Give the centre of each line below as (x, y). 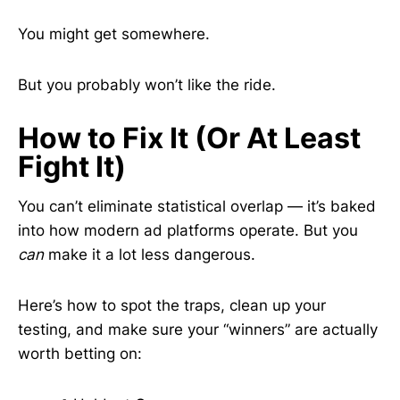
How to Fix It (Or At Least (189, 138)
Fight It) (72, 167)
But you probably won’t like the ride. (147, 85)
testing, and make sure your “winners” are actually (198, 329)
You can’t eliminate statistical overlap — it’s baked (197, 206)
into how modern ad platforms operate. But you (188, 230)
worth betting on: (80, 354)
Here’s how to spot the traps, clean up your (172, 305)
